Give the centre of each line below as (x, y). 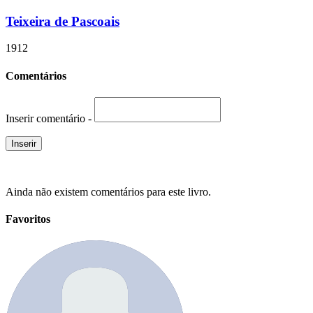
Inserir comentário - (50, 118)
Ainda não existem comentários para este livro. (108, 191)
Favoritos (28, 219)
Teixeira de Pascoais (63, 21)
